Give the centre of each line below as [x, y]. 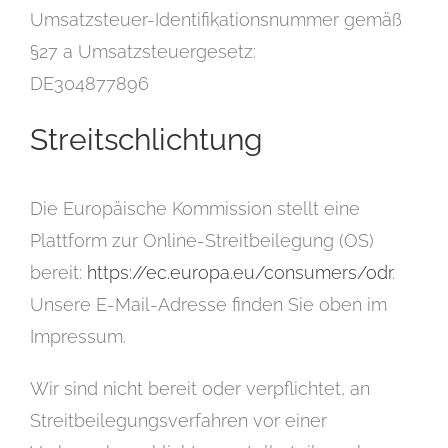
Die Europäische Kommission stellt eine [195, 209]
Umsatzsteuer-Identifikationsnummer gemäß [216, 20]
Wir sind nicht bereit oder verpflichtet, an [200, 389]
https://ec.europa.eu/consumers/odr [239, 273]
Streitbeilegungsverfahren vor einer [178, 421]
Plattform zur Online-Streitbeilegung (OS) [202, 241]
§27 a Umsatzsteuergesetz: [143, 52]
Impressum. [78, 337]
